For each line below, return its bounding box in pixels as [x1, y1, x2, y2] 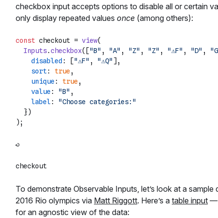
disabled [31, 57, 62, 65]
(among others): [135, 13, 193, 23]
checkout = [35, 36, 82, 45]
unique [31, 77, 54, 86]
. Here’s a [137, 196, 172, 206]
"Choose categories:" [58, 98, 136, 106]
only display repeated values [16, 13, 117, 23]
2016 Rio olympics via [16, 196, 94, 206]
